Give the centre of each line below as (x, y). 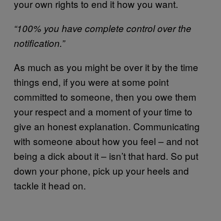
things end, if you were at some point (91, 81)
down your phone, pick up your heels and (101, 170)
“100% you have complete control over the (103, 28)
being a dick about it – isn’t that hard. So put (106, 155)
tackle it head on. (50, 185)
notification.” (40, 43)
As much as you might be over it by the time (106, 67)
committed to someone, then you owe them (105, 96)
